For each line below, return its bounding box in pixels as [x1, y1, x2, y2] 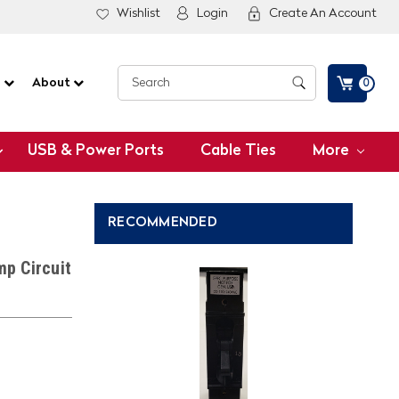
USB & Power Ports [28, 143, 165, 159]
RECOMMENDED [108, 216, 217, 230]
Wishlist [117, 6, 160, 20]
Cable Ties [200, 143, 277, 159]
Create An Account [269, 7, 377, 20]
